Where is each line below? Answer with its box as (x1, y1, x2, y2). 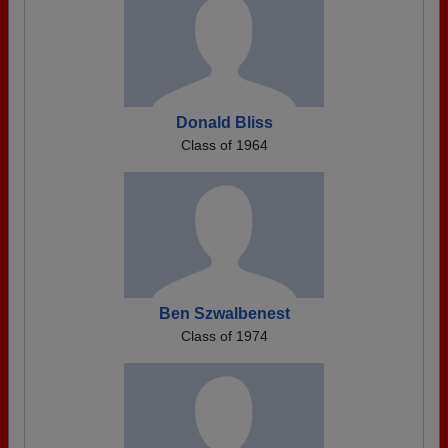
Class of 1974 (180, 328, 268, 344)
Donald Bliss (175, 114, 273, 131)
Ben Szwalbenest (158, 305, 290, 322)
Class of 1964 (180, 137, 268, 153)
